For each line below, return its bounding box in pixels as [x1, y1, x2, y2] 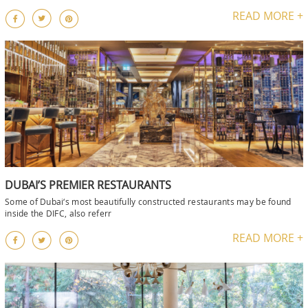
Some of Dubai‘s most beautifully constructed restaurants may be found [5, 195, 291, 207]
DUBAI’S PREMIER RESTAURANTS [5, 177, 171, 192]
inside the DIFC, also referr [5, 207, 112, 219]
